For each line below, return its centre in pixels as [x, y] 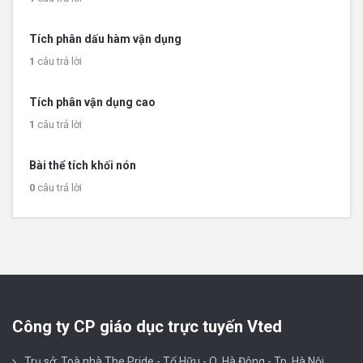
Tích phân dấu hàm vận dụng [105, 39]
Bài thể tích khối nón [83, 165]
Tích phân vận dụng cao [92, 102]
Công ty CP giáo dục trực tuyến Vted [147, 327]
